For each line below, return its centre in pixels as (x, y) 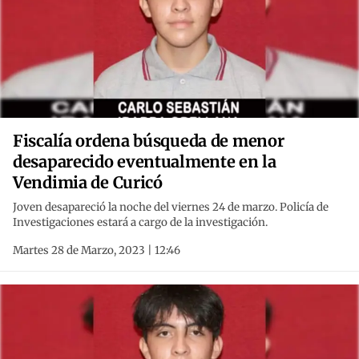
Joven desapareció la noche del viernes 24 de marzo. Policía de (171, 208)
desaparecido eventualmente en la (145, 162)
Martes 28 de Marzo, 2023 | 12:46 (97, 251)
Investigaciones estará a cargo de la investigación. (140, 223)
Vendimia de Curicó (88, 183)
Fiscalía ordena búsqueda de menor (149, 141)
